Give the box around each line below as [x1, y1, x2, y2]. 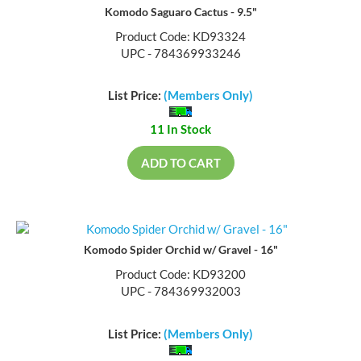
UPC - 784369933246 [120, 47, 241, 62]
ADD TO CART [140, 157, 221, 172]
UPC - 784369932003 [120, 285, 241, 301]
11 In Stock [150, 123, 211, 139]
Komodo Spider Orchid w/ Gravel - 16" [83, 244, 278, 259]
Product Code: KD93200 [115, 268, 246, 284]
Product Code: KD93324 [115, 30, 246, 45]
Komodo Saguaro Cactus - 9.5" [104, 6, 257, 20]
